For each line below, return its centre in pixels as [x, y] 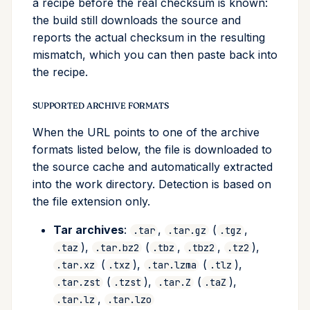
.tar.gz [187, 230]
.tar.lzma [172, 265]
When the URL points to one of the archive [146, 132]
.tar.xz [75, 265]
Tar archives [89, 230]
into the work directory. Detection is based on [152, 184]
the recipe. [60, 72]
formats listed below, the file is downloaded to [152, 149]
